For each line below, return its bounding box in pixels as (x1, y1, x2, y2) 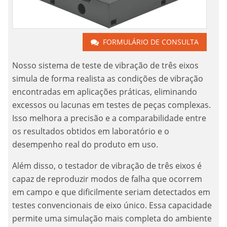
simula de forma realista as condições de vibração (12, 72, 203, 84)
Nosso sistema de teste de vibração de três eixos (12, 59, 199, 71)
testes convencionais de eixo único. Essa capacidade (12, 199, 212, 211)
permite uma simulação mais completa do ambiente (12, 212, 212, 224)
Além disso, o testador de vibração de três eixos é (12, 160, 202, 171)
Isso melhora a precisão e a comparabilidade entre (12, 112, 206, 124)
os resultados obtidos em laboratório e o (12, 125, 169, 137)
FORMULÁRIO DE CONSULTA (103, 36, 199, 47)
